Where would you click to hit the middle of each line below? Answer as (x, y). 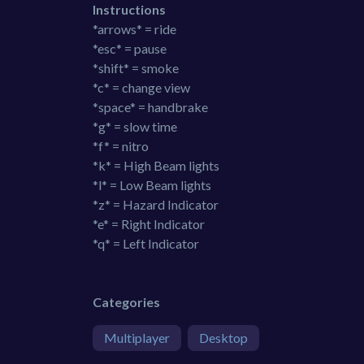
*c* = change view (141, 87)
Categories (126, 301)
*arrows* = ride (134, 28)
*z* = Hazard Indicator (156, 204)
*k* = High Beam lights (156, 165)
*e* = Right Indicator (149, 223)
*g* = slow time (135, 126)
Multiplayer (137, 337)
